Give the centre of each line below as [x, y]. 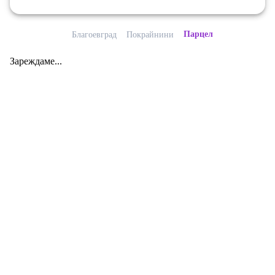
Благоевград [94, 35]
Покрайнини [150, 35]
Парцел [198, 34]
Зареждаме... [36, 61]
